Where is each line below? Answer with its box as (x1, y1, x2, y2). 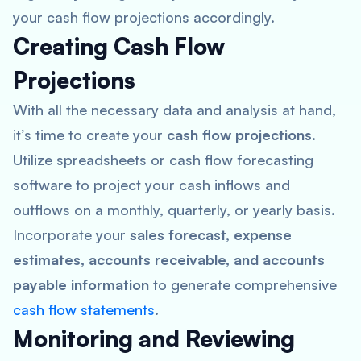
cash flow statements (13, 301, 155, 318)
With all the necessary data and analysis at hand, (13, 101, 336, 118)
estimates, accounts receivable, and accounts (13, 251, 325, 268)
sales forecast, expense (130, 226, 292, 243)
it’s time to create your (13, 126, 167, 143)
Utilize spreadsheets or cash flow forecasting (13, 151, 313, 168)
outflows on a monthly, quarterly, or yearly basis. (13, 201, 335, 218)
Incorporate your (13, 226, 130, 243)
